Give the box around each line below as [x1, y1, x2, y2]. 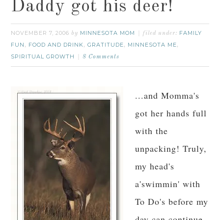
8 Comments [82, 54, 120, 60]
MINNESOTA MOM [80, 29, 136, 36]
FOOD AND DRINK [28, 41, 84, 48]
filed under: [143, 30, 180, 36]
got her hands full [135, 107, 207, 119]
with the [135, 125, 168, 137]
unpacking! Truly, [135, 142, 207, 154]
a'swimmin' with [135, 178, 201, 190]
